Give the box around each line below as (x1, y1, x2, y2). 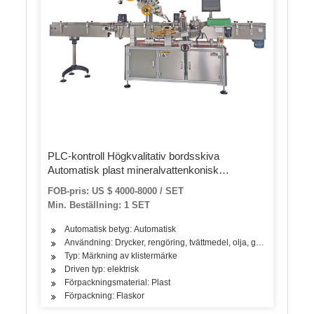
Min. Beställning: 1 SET (48, 200, 151, 211)
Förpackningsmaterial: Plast (64, 278, 171, 288)
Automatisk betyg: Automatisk (64, 224, 177, 235)
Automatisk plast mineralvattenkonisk (48, 164, 219, 177)
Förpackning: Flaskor (64, 291, 145, 301)
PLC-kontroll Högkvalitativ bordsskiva (48, 150, 220, 163)
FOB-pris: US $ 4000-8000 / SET (48, 186, 184, 197)
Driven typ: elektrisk (64, 264, 139, 275)
